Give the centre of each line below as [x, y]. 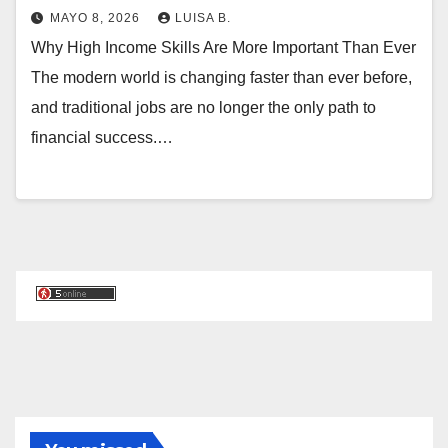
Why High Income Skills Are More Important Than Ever [223, 47]
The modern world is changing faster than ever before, [221, 77]
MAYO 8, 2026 [97, 17]
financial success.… [102, 137]
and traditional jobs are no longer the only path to [203, 107]
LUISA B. [203, 17]
